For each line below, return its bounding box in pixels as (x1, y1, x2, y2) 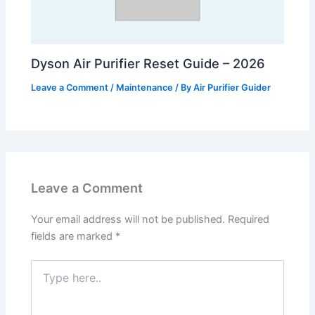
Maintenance (116, 82, 174, 94)
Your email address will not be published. (31, 213, 226, 226)
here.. (30, 274, 57, 287)
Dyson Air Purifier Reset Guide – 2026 (31, 56, 266, 72)
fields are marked (31, 230, 116, 243)
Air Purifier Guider (193, 82, 271, 94)
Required (228, 213, 270, 226)
